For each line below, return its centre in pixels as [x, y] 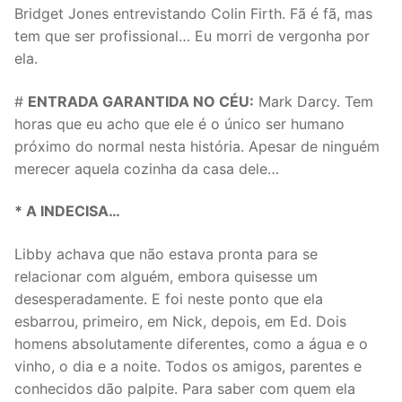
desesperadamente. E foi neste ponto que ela [169, 298]
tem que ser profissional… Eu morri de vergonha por [192, 35]
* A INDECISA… [67, 211]
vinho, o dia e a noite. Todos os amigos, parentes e [188, 366]
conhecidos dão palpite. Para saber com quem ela [185, 388]
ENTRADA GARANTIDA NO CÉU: [141, 101]
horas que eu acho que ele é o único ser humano [179, 123]
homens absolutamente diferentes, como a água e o [191, 343]
